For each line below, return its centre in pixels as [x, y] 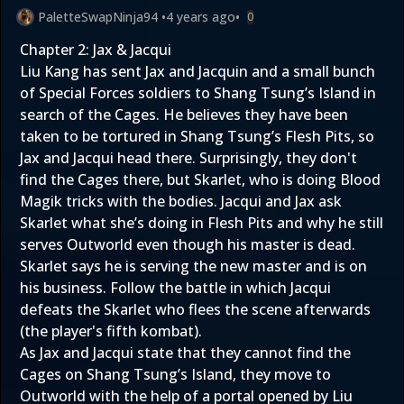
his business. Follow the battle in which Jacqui [175, 288]
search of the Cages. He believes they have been [184, 115]
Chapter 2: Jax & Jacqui [96, 50]
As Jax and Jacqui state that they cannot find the [185, 353]
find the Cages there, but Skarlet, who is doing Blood [200, 179]
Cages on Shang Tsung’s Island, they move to [175, 374]
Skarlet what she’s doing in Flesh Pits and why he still [202, 223]
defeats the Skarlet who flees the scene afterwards [195, 309]
